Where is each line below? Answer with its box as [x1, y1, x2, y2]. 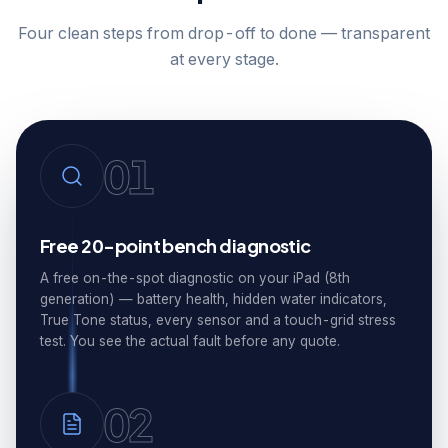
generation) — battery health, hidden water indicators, [40, 291, 387, 307]
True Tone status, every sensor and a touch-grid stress [40, 312, 396, 328]
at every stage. [169, 49, 279, 69]
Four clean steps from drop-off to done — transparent [18, 23, 430, 43]
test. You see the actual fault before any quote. [40, 333, 340, 349]
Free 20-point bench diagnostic [40, 234, 311, 257]
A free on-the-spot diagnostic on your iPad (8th [40, 270, 350, 286]
